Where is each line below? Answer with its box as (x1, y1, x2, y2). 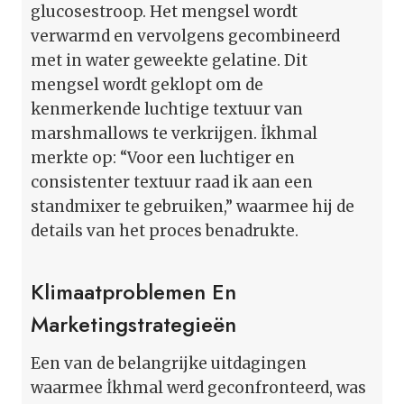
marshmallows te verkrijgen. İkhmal (31, 123, 317, 143)
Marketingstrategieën (31, 308, 236, 340)
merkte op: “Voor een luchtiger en (31, 147, 295, 168)
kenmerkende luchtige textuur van (31, 98, 303, 119)
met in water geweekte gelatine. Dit (31, 50, 308, 70)
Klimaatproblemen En (31, 275, 236, 308)
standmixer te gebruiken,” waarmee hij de (31, 196, 354, 216)
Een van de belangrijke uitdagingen (31, 353, 307, 373)
